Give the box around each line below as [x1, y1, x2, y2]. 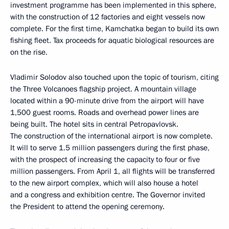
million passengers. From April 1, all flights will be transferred [10, 166, 215, 177]
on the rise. [10, 47, 48, 58]
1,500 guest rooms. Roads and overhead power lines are [10, 107, 199, 118]
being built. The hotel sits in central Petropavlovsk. [10, 119, 178, 130]
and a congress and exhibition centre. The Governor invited [10, 190, 205, 200]
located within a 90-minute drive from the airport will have [10, 96, 204, 106]
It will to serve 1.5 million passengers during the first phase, [10, 143, 210, 153]
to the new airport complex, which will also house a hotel [10, 178, 198, 189]
